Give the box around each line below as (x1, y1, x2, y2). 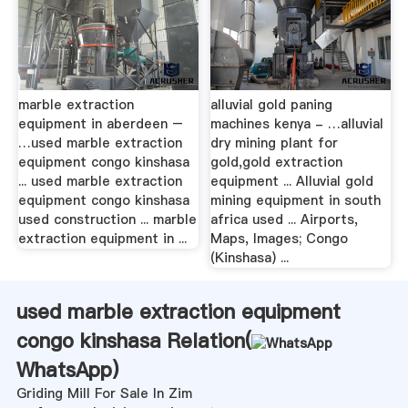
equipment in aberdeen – (17, 115, 183, 134)
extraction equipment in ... (17, 229, 187, 249)
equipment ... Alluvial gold (210, 172, 374, 191)
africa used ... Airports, (210, 210, 359, 229)
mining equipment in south (210, 191, 382, 210)
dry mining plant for (210, 134, 339, 153)
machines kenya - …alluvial (210, 115, 384, 134)
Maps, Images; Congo (210, 229, 349, 249)
